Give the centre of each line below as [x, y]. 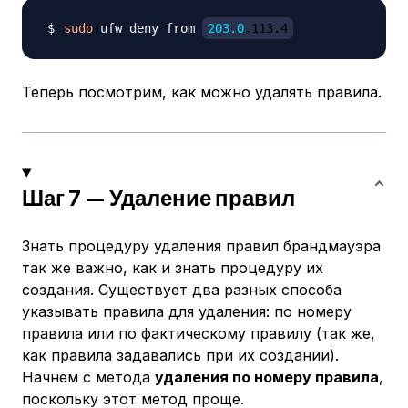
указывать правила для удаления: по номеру [187, 312]
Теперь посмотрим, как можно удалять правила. [202, 92]
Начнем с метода [88, 377]
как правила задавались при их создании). [180, 356]
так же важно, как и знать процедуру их [173, 268]
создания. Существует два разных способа [182, 290]
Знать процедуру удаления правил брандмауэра [201, 246]
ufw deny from [148, 29]
